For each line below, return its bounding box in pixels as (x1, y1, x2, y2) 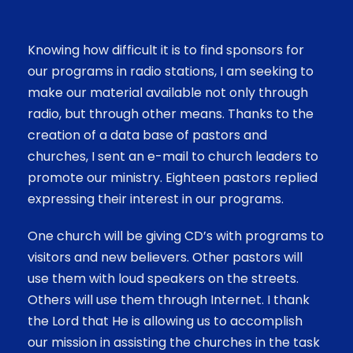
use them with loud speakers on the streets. (28, 269, 299, 288)
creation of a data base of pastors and (28, 125, 267, 144)
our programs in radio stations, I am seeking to (28, 61, 314, 80)
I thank (267, 290, 310, 309)
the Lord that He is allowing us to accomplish (28, 311, 303, 330)
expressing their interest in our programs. (28, 189, 284, 208)
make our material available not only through (28, 83, 308, 102)
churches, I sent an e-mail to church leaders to (28, 147, 318, 165)
